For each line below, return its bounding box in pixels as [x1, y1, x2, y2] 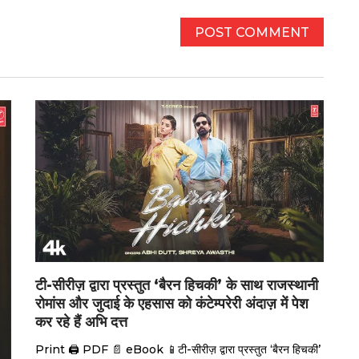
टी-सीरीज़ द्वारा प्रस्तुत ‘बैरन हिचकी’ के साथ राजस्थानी [35, 276, 319, 295]
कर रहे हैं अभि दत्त [35, 313, 128, 332]
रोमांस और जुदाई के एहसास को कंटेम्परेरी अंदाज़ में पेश [35, 295, 309, 313]
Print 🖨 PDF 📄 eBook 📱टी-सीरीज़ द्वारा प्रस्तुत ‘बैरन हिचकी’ [35, 342, 321, 357]
